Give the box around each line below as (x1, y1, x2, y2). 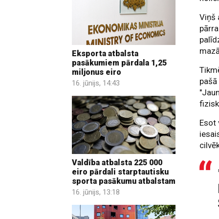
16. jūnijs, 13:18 (72, 188, 120, 197)
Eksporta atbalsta (72, 48, 138, 58)
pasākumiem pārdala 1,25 (72, 58, 167, 67)
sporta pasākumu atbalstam (72, 176, 175, 186)
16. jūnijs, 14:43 (72, 78, 120, 88)
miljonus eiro (72, 67, 121, 77)
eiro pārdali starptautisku (72, 167, 169, 177)
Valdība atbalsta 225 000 (72, 158, 162, 168)
